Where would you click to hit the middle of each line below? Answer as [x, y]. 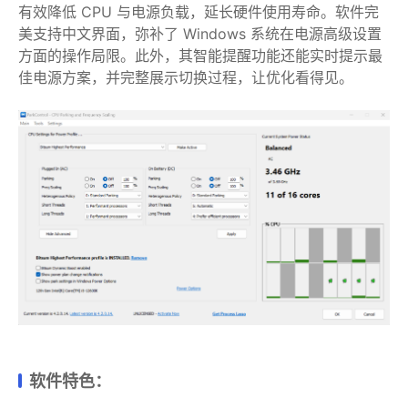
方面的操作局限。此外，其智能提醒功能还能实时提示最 [200, 56]
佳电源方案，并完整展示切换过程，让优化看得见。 [186, 77]
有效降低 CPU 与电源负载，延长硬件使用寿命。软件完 [199, 12]
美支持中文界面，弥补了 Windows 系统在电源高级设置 [200, 34]
